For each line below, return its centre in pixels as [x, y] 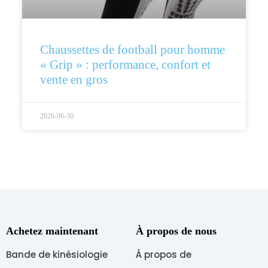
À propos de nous [176, 231]
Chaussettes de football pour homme [132, 50]
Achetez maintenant [52, 231]
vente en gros [74, 80]
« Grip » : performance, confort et [125, 65]
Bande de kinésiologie [57, 255]
